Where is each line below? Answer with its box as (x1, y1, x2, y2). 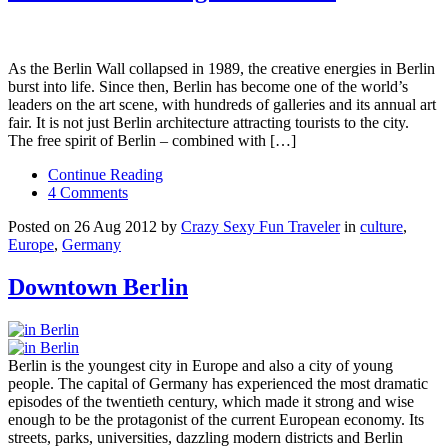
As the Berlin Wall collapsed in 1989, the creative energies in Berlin (8, 59, 435, 77)
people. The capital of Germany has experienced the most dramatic (8, 374, 428, 392)
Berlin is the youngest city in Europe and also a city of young (8, 356, 393, 374)
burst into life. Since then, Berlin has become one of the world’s (8, 77, 408, 95)
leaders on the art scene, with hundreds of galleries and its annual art (8, 95, 436, 113)
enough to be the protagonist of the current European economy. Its (8, 410, 424, 428)
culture (360, 217, 403, 235)
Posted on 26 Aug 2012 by (8, 217, 181, 235)
